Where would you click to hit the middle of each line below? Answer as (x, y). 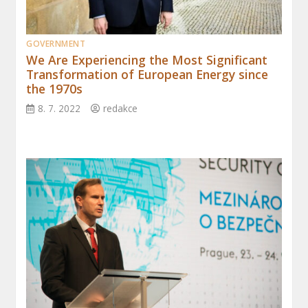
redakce (121, 109)
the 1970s (55, 89)
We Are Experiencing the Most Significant (147, 60)
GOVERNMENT (56, 44)
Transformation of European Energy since (147, 75)
